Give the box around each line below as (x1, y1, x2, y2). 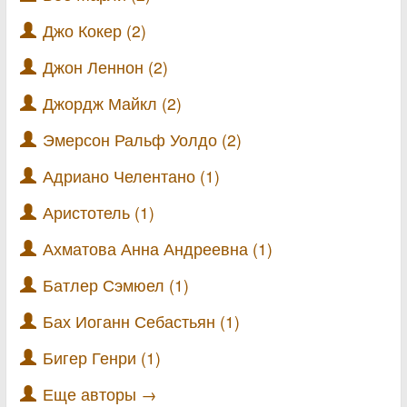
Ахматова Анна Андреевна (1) (43, 237, 273, 260)
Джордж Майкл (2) (43, 92, 182, 114)
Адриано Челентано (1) (43, 164, 220, 187)
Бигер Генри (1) (43, 346, 161, 369)
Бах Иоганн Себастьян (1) (43, 310, 240, 333)
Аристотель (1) (43, 201, 154, 223)
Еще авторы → (43, 382, 157, 405)
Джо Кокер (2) (43, 19, 146, 42)
